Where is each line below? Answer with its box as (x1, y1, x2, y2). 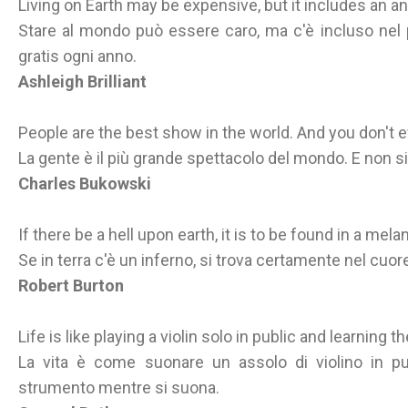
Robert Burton (18, 276, 124, 295)
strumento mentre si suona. (18, 378, 219, 397)
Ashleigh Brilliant (18, 72, 147, 91)
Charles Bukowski (18, 174, 151, 193)
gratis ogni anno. (18, 46, 137, 66)
